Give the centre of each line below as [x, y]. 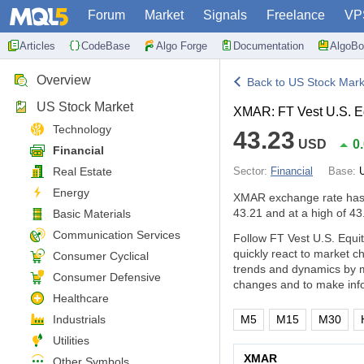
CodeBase [106, 45]
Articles [37, 45]
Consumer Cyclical [101, 256]
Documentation [269, 45]
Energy [71, 193]
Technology [82, 129]
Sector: [252, 171]
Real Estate [82, 171]
